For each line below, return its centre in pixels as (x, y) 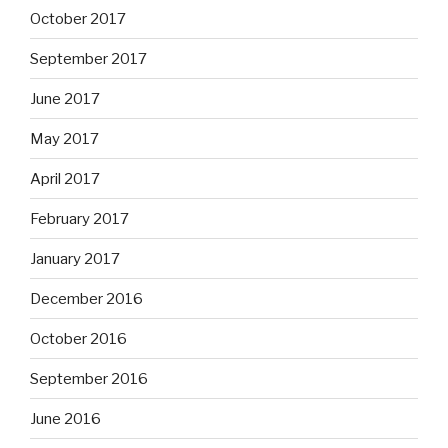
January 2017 (75, 258)
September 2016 (89, 378)
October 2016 (78, 338)
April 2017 (65, 178)
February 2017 (79, 218)
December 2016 (86, 298)
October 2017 (78, 18)
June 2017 (65, 98)
